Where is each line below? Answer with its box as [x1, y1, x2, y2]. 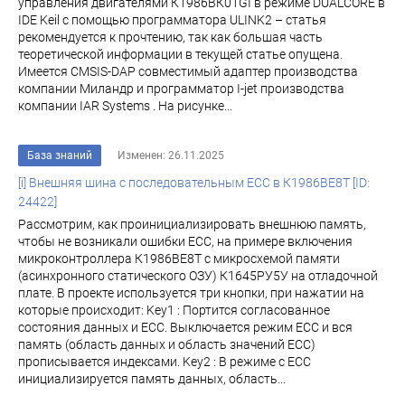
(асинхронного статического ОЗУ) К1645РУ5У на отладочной [18, 268, 378, 283]
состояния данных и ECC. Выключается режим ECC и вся [18, 320, 353, 334]
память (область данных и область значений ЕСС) [18, 337, 316, 352]
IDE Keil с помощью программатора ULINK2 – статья [18, 13, 326, 27]
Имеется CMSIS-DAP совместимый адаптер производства [18, 64, 358, 79]
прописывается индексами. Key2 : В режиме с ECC [18, 354, 311, 369]
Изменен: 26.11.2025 [118, 149, 224, 162]
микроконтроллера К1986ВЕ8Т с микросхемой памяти [18, 251, 340, 266]
